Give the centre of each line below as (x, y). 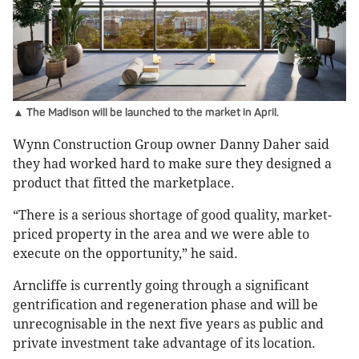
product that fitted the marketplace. (124, 184)
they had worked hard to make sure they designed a (172, 164)
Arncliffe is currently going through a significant (161, 286)
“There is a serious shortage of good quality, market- (172, 216)
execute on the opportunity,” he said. (125, 254)
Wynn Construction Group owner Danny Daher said (171, 145)
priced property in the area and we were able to (161, 235)
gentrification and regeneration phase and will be (165, 305)
